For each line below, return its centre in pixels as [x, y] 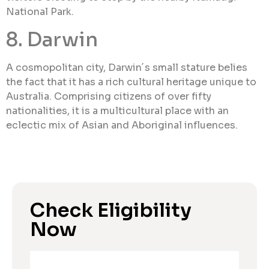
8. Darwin [52, 39]
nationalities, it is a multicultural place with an [117, 110]
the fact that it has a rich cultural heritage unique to [131, 82]
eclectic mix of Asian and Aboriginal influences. [122, 125]
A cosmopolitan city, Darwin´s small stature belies [127, 67]
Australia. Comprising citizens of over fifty [109, 96]
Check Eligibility [111, 210]
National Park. [40, 12]
